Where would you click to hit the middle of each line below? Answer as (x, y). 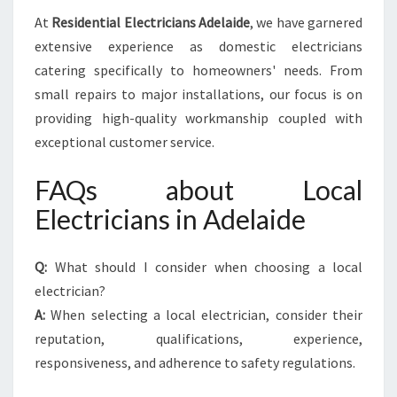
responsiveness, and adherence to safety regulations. (195, 362)
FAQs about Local (198, 190)
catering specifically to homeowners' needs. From (198, 70)
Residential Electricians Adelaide (151, 22)
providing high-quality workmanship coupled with (198, 118)
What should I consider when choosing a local (205, 267)
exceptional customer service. (125, 142)
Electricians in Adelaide (170, 219)
